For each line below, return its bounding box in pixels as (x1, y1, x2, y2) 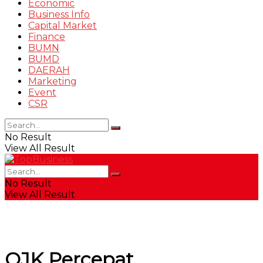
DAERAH (28, 65, 70, 76)
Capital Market (28, 20, 97, 31)
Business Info (28, 9, 90, 20)
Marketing (28, 76, 77, 87)
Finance (28, 31, 65, 42)
